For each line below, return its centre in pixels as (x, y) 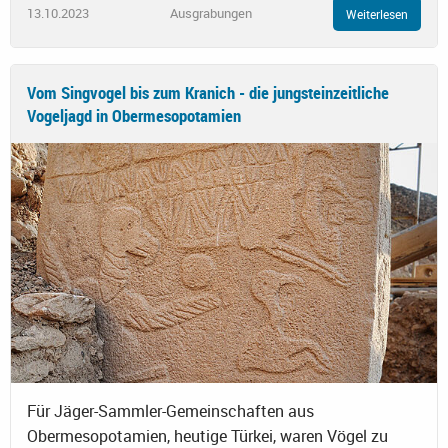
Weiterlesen (377, 13)
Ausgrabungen (211, 13)
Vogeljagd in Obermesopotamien (134, 115)
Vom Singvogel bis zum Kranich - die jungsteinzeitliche (208, 92)
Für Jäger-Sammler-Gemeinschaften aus (170, 410)
